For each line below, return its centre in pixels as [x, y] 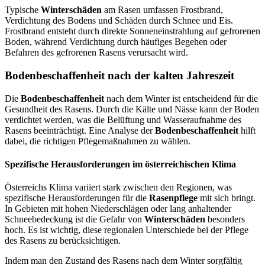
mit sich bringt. [227, 198]
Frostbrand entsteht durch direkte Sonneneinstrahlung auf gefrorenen [132, 31]
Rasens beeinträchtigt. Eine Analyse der [80, 130]
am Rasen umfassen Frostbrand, [162, 10]
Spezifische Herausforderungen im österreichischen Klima [120, 164]
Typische [23, 10]
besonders [225, 219]
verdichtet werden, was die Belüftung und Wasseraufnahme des [123, 119]
